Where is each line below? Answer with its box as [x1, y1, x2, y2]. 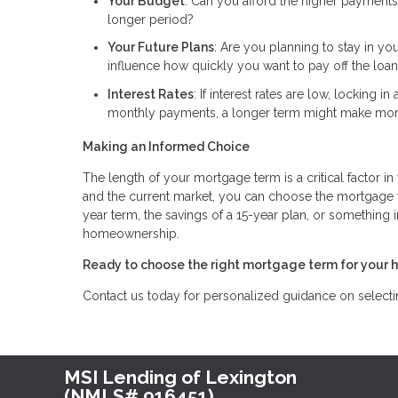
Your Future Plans [107, 40, 214, 55]
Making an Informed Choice [83, 139, 250, 154]
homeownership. [83, 226, 179, 241]
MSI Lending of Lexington [64, 365, 297, 388]
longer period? [107, 12, 194, 27]
